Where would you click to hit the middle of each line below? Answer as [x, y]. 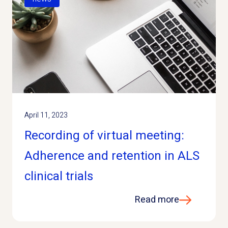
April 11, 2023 [46, 115]
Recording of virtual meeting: [104, 136]
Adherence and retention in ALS [112, 156]
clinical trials [59, 176]
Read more [157, 200]
